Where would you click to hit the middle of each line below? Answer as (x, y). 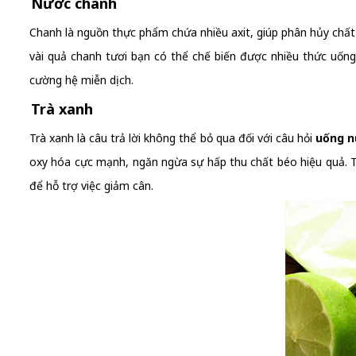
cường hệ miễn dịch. (81, 80)
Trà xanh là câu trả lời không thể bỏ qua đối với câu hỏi (172, 138)
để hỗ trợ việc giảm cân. (91, 186)
